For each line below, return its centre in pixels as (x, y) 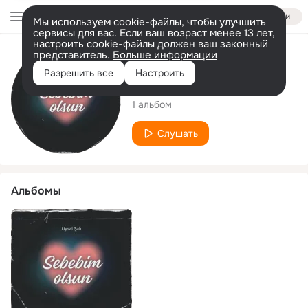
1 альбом (152, 104)
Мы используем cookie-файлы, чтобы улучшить (150, 22)
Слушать (178, 133)
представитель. (73, 55)
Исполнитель (167, 58)
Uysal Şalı (171, 84)
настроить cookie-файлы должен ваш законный (151, 44)
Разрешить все (79, 73)
